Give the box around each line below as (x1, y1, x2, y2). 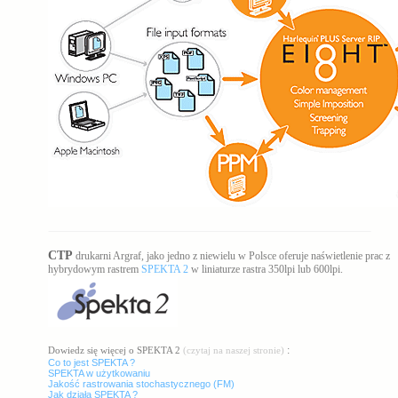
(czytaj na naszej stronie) (183, 345, 284, 355)
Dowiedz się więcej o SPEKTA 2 (48, 345, 180, 355)
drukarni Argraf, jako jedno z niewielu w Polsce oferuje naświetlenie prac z (73, 250, 390, 262)
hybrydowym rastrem (48, 263, 141, 275)
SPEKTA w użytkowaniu (48, 368, 150, 378)
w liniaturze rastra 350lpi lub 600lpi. (188, 263, 343, 275)
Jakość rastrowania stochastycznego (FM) (48, 378, 235, 389)
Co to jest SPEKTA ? (48, 357, 135, 368)
